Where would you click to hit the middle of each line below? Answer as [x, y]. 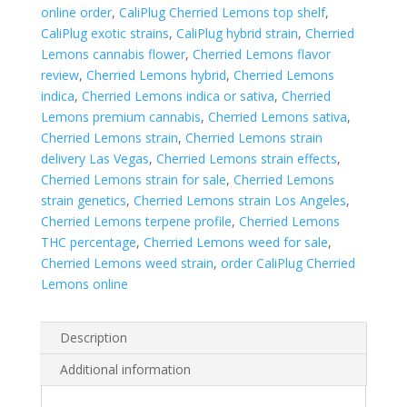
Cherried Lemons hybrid [156, 75]
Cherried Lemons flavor [261, 54]
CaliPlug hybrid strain [237, 33]
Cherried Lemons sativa [277, 117]
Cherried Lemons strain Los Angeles [239, 200]
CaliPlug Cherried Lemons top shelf [222, 12]
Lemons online [84, 284]
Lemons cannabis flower [113, 54]
